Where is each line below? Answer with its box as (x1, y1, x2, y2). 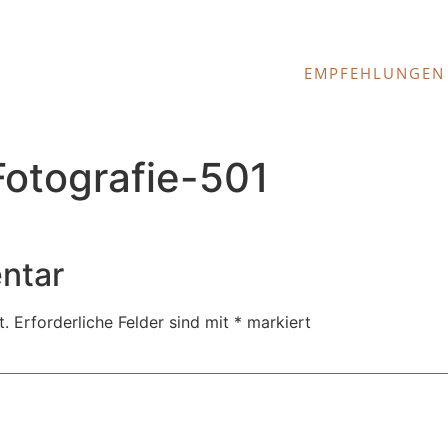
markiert (242, 312, 311, 333)
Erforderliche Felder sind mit (14, 312, 234, 333)
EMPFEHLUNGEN (304, 62, 446, 83)
